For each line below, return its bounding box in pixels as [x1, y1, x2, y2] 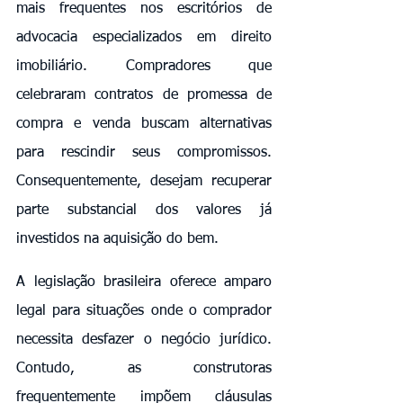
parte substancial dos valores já [16, 202, 272, 218]
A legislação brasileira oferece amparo [16, 274, 272, 290]
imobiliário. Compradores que [16, 58, 272, 74]
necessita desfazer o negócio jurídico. [16, 332, 272, 347]
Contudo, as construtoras [16, 361, 272, 376]
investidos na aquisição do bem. [16, 231, 219, 246]
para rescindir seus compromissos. [16, 145, 272, 160]
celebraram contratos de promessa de [16, 87, 272, 103]
